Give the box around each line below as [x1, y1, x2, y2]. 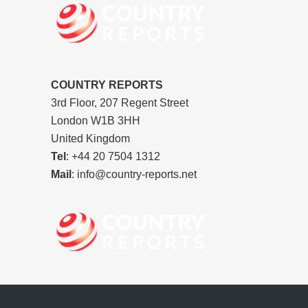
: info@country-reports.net [71, 168, 197, 180]
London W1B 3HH [51, 114, 140, 126]
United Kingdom [51, 132, 130, 144]
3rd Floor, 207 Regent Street [51, 96, 188, 109]
